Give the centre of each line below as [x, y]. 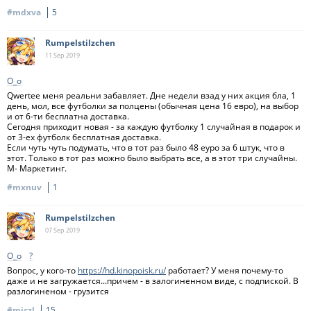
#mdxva [25, 12]
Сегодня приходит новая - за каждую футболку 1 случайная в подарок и [154, 127]
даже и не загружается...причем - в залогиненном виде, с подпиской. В [153, 281]
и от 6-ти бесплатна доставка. [68, 116]
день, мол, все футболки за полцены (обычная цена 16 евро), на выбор [153, 106]
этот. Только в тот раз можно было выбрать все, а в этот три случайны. [152, 158]
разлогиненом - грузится [58, 291]
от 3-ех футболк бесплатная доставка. [84, 137]
